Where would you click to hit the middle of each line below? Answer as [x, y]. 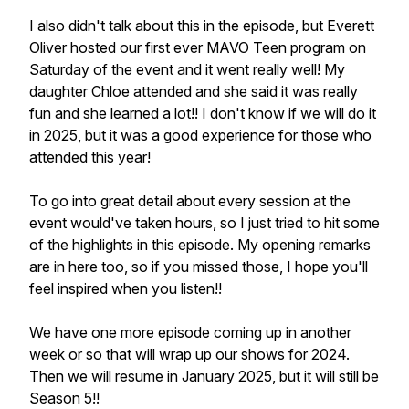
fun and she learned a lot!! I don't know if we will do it [203, 113]
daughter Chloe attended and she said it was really [194, 91]
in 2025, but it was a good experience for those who [200, 135]
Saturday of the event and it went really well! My [187, 69]
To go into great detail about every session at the [190, 201]
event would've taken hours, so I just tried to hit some [204, 223]
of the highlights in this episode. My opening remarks [200, 245]
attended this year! [92, 157]
